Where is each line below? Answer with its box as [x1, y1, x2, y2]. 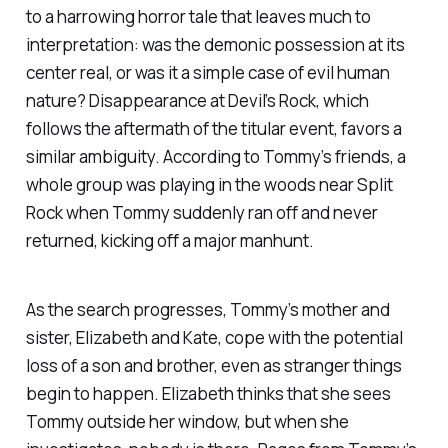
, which [315, 89, 369, 113]
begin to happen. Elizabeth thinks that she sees [25, 382, 391, 406]
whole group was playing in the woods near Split [25, 173, 393, 197]
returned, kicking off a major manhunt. [25, 229, 314, 253]
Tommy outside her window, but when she [25, 410, 349, 434]
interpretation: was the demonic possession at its [25, 33, 405, 57]
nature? [25, 89, 89, 113]
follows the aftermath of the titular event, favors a [25, 117, 402, 141]
